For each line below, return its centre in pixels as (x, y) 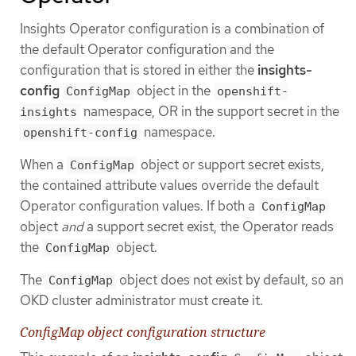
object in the (174, 90)
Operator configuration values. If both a (139, 206)
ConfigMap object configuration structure (143, 332)
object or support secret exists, (231, 165)
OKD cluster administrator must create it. (141, 301)
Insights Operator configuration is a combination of (172, 28)
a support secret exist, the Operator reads (209, 227)
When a (43, 165)
